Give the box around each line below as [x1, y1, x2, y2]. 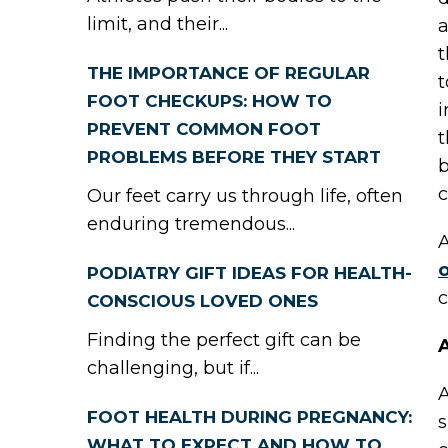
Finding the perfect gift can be [87, 329, 361, 351]
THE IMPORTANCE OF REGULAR [87, 63, 370, 83]
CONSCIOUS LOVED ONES [87, 291, 318, 311]
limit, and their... [87, 13, 228, 35]
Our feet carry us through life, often [87, 185, 403, 207]
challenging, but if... [87, 357, 259, 379]
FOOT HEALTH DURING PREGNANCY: [87, 407, 412, 427]
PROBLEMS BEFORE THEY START [87, 147, 381, 167]
